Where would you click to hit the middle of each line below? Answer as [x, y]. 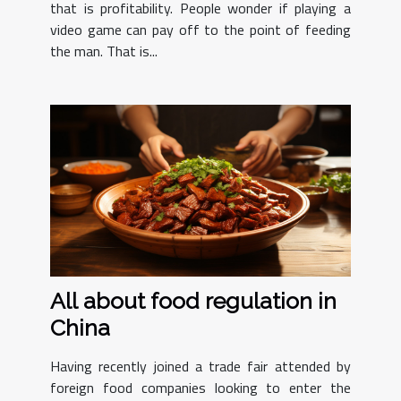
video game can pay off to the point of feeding [200, 29]
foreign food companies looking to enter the [200, 388]
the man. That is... [104, 51]
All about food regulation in [193, 301]
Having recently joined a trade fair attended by [200, 367]
